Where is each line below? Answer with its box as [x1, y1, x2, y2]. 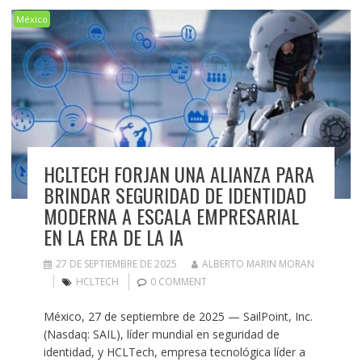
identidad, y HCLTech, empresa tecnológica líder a [43, 343, 305, 360]
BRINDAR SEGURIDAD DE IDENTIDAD [43, 179, 306, 209]
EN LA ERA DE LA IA [43, 221, 183, 251]
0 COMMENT [149, 274, 207, 288]
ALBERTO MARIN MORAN [201, 256, 314, 271]
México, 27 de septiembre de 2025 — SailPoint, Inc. [43, 308, 313, 324]
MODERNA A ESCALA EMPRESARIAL [43, 200, 299, 230]
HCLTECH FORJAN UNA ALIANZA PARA [43, 158, 314, 188]
